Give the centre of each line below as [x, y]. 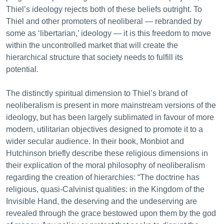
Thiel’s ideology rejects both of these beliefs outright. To [104, 9]
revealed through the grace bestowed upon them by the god [111, 213]
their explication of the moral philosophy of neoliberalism [105, 165]
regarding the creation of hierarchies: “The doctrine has [103, 177]
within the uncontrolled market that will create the [92, 45]
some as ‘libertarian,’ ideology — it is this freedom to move [108, 33]
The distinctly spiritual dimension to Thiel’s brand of [97, 93]
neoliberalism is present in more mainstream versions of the [111, 105]
